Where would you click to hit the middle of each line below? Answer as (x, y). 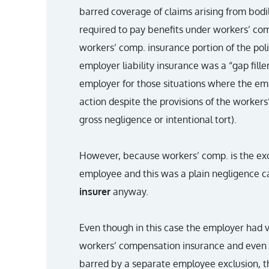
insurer (95, 192)
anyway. (129, 192)
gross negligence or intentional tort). (158, 119)
